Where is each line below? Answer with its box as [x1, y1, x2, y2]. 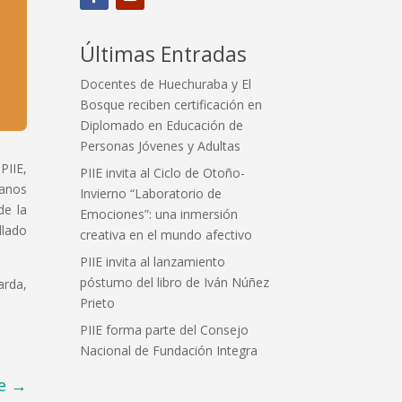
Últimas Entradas [80, 39, 248, 68]
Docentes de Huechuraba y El [80, 74, 252, 92]
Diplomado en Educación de [80, 116, 244, 134]
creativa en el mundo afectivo [80, 225, 253, 243]
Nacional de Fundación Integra [80, 341, 258, 359]
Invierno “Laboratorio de [80, 184, 223, 202]
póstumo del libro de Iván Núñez [80, 273, 270, 291]
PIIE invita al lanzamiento [80, 252, 226, 270]
